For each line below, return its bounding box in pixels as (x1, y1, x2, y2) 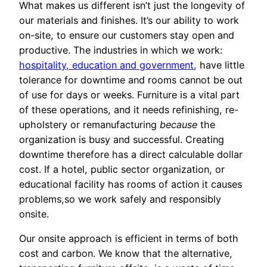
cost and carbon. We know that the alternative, (19, 247, 232, 260)
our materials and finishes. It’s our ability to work (19, 14, 239, 27)
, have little (194, 59, 244, 72)
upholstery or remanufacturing (19, 119, 160, 131)
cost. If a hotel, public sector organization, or (19, 163, 225, 176)
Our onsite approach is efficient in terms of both (19, 232, 238, 245)
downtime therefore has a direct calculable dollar (19, 148, 243, 161)
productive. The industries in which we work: (19, 44, 222, 57)
